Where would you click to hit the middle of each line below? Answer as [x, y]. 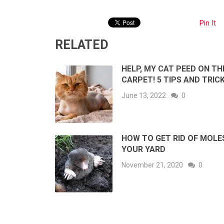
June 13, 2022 [144, 96]
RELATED [82, 45]
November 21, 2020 [152, 165]
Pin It [208, 23]
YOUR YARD [143, 149]
